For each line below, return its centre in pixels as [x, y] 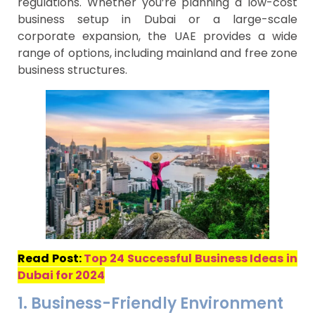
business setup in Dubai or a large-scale [157, 20]
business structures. [72, 70]
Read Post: [51, 259]
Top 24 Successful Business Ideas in [191, 259]
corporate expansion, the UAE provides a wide [157, 37]
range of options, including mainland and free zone [157, 53]
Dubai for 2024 [61, 276]
